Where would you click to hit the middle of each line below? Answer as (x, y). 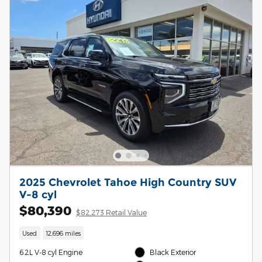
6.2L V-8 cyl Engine (51, 252)
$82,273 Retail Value (111, 212)
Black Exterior (173, 252)
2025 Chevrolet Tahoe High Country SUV (128, 182)
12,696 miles (63, 233)
